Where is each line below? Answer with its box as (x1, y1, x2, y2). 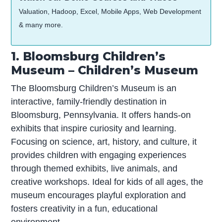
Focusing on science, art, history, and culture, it (11, 136, 197, 147)
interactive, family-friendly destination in (11, 96, 167, 107)
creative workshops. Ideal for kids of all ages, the (11, 176, 204, 187)
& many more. (19, 21, 63, 29)
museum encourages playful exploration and (11, 190, 186, 200)
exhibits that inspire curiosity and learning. (11, 123, 177, 133)
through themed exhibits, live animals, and (11, 163, 178, 173)
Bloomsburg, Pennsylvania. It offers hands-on (11, 110, 191, 120)
